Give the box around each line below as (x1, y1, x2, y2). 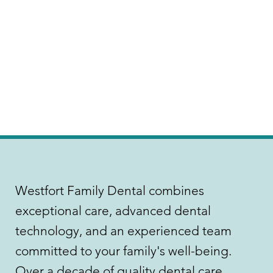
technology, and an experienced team (15, 223, 232, 239)
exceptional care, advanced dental (15, 203, 211, 219)
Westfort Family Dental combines (15, 183, 204, 199)
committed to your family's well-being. (15, 243, 232, 259)
